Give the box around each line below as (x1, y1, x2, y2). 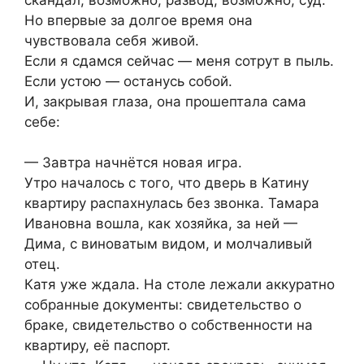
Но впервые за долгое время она (24, 11, 253, 28)
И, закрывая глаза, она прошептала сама (24, 93, 306, 110)
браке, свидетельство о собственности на (24, 317, 313, 334)
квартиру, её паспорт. (24, 337, 171, 354)
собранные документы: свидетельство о (24, 297, 301, 314)
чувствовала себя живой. (24, 32, 199, 49)
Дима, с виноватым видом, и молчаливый (24, 236, 312, 253)
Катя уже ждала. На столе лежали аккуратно (24, 276, 335, 293)
